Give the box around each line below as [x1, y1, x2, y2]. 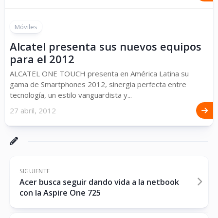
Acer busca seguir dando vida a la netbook [19, 177, 179, 188]
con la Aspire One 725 [19, 187, 101, 199]
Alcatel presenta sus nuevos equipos [10, 39, 201, 54]
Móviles [15, 22, 37, 32]
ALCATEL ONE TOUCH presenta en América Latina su [10, 69, 189, 79]
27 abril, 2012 [10, 106, 56, 116]
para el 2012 [10, 52, 74, 67]
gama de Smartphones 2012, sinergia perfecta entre [10, 79, 186, 90]
